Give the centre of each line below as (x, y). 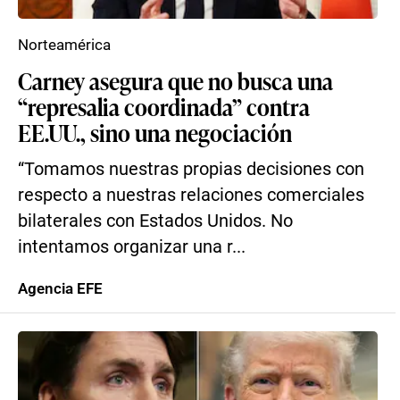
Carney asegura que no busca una (175, 80)
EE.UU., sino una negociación (155, 132)
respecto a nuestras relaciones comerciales (191, 195)
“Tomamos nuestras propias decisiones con (191, 169)
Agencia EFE (60, 288)
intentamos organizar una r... (132, 247)
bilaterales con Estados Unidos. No (155, 221)
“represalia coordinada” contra (164, 106)
